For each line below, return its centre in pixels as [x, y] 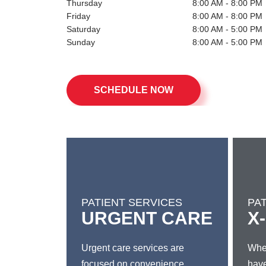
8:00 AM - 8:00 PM [227, 11]
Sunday [81, 37]
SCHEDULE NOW [134, 85]
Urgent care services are [133, 243]
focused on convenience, [134, 259]
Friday [78, 11]
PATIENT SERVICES [132, 197]
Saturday [83, 24]
